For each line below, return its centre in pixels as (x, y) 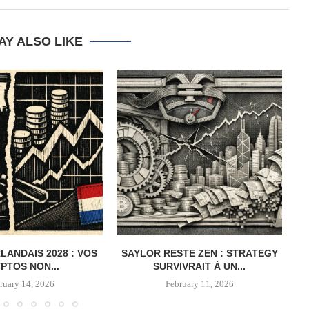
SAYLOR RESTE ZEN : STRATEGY (199, 253)
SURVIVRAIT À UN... (199, 266)
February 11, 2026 (199, 284)
